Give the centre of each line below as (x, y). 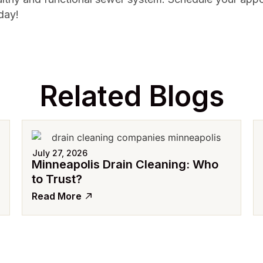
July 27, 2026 (60, 153)
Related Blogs (131, 96)
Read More (57, 196)
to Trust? (57, 179)
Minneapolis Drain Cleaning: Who (125, 165)
